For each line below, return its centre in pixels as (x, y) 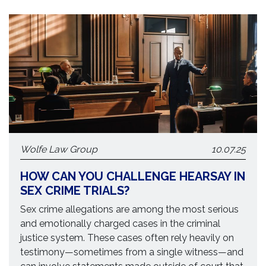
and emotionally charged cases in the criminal (121, 224)
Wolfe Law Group (59, 149)
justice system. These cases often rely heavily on (127, 238)
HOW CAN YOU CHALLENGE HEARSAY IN (133, 176)
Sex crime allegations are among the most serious (130, 209)
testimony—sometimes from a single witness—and (132, 252)
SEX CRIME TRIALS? (75, 191)
